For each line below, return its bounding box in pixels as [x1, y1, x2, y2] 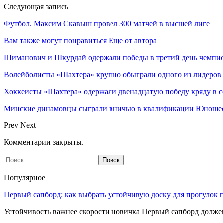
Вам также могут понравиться [4, 36, 107, 45]
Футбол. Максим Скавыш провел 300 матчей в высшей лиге [4, 19, 214, 28]
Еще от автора [109, 36, 157, 45]
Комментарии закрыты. [4, 137, 84, 146]
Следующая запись [4, 2, 68, 11]
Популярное [4, 173, 45, 182]
